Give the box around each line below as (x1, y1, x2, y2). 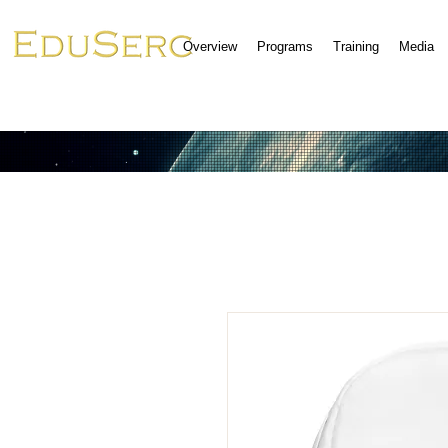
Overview (183, 39, 238, 54)
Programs (257, 39, 314, 54)
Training (333, 39, 380, 54)
